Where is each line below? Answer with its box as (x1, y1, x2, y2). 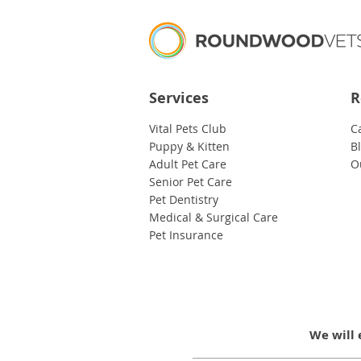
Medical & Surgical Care (149, 209, 278, 225)
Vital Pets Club (149, 120, 226, 136)
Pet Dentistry (149, 191, 218, 207)
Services (149, 87, 209, 108)
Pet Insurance (149, 226, 223, 243)
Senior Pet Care (149, 173, 232, 189)
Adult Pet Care (149, 156, 226, 172)
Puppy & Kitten (149, 138, 230, 154)
